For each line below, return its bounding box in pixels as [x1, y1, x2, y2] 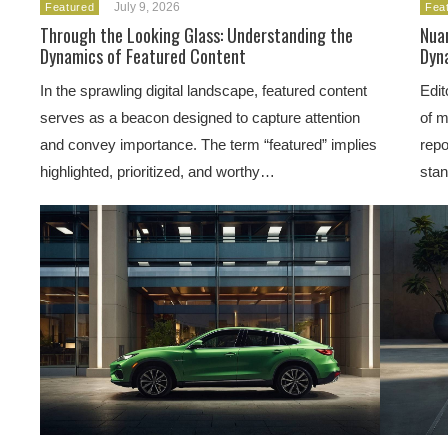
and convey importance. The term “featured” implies [40, 136, 377, 153]
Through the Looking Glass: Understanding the [40, 22, 353, 48]
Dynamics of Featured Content [40, 43, 246, 69]
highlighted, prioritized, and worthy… [40, 163, 275, 180]
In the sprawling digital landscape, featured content [40, 82, 367, 99]
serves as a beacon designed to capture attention [40, 109, 360, 126]
